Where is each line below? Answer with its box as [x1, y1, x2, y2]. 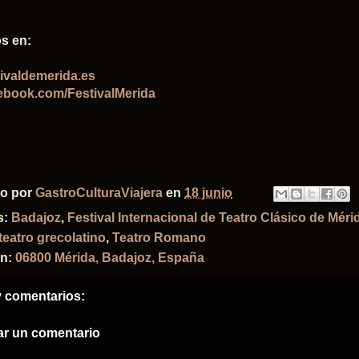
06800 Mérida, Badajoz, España [15, 251, 204, 264]
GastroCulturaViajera [35, 185, 163, 200]
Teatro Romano [112, 231, 206, 244]
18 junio [184, 185, 232, 200]
